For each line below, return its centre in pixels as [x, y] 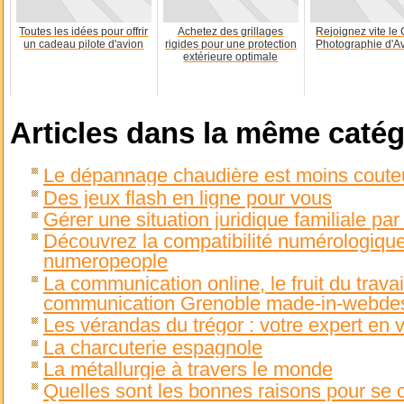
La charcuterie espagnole [153, 347]
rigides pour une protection [231, 45]
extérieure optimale [231, 57]
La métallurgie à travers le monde [188, 370]
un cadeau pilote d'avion [84, 45]
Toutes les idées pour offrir [84, 32]
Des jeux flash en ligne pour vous [188, 197]
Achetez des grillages [231, 32]
